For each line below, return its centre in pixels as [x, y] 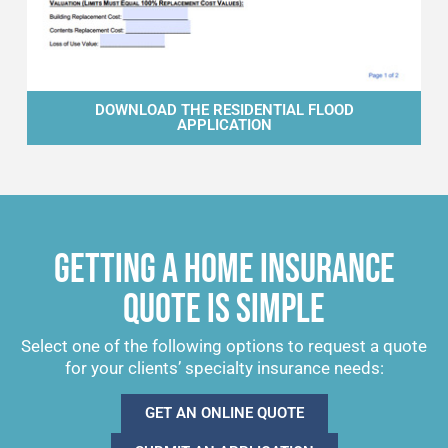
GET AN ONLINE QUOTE [224, 412]
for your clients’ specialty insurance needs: [224, 368]
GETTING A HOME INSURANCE [224, 270]
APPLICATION [224, 125]
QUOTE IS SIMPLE [224, 310]
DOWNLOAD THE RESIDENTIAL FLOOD [224, 110]
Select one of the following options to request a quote [224, 346]
